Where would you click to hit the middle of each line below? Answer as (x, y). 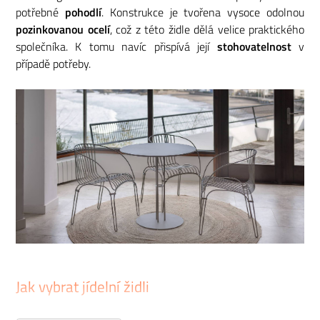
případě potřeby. (53, 63)
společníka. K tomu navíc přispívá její (116, 46)
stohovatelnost (254, 46)
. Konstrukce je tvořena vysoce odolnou (203, 12)
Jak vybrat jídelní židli (82, 287)
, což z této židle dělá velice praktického (207, 29)
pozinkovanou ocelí (63, 29)
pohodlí (83, 12)
